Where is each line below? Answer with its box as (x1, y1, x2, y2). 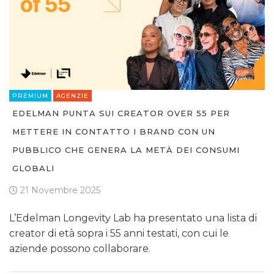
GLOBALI (12, 163, 54, 174)
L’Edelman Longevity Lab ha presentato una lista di (9, 212, 257, 224)
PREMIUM (12, 92, 48, 100)
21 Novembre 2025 (18, 185, 100, 196)
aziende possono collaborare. (9, 243, 150, 255)
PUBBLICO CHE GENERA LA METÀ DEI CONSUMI (12, 145, 240, 155)
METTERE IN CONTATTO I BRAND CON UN (12, 127, 215, 137)
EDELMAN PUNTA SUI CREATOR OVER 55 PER (12, 108, 230, 119)
